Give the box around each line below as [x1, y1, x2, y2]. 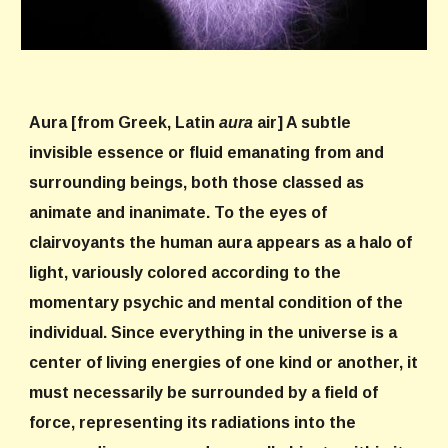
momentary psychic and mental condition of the [29, 294, 404, 311]
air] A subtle [253, 114, 352, 131]
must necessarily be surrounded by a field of [29, 384, 379, 401]
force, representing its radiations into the [29, 414, 357, 431]
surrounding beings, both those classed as [29, 174, 365, 191]
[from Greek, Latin [67, 114, 220, 131]
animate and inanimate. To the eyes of [29, 204, 328, 221]
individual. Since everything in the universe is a [29, 324, 398, 341]
